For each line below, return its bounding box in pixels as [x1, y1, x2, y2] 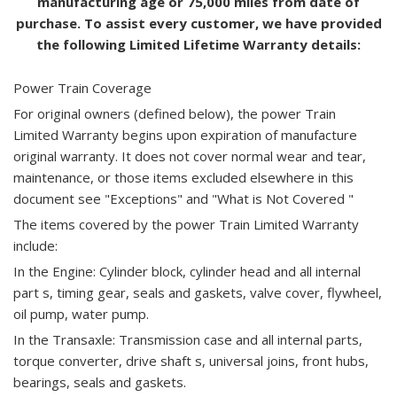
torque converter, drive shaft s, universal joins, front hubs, [13, 352, 369, 370]
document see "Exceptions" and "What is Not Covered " [13, 190, 354, 207]
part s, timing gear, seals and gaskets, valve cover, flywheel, [13, 284, 382, 301]
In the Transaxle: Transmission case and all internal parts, [13, 331, 362, 348]
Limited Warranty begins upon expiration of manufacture [13, 126, 357, 144]
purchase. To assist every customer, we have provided [15, 14, 382, 32]
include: [13, 237, 58, 254]
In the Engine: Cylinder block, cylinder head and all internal [13, 262, 361, 280]
